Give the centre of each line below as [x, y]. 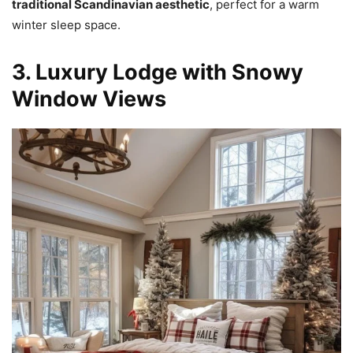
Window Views [89, 99]
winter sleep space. [66, 25]
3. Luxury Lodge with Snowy [158, 72]
